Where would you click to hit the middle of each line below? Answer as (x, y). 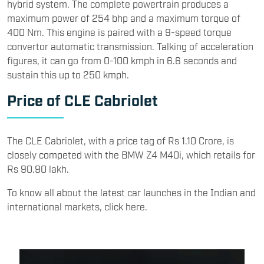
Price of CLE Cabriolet (82, 100)
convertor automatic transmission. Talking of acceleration (130, 46)
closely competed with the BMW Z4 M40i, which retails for (131, 155)
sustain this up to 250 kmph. (69, 75)
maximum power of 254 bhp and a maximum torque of (124, 18)
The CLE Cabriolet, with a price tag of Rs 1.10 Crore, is (121, 141)
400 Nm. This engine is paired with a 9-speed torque (119, 32)
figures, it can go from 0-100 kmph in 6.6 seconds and (122, 60)
